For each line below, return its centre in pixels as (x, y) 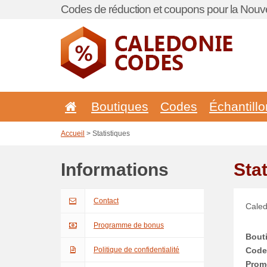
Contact (106, 201)
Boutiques (120, 106)
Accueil (73, 133)
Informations (115, 170)
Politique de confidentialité (136, 250)
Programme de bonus (129, 225)
